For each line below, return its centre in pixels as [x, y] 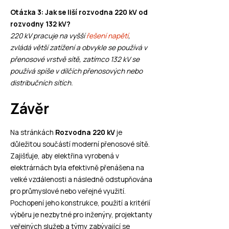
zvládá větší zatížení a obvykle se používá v [79, 48]
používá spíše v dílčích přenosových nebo [76, 71]
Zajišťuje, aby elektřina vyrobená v [65, 156]
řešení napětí [107, 36]
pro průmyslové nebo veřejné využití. [68, 191]
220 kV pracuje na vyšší [48, 36]
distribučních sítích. [41, 83]
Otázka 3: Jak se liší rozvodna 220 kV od [79, 12]
